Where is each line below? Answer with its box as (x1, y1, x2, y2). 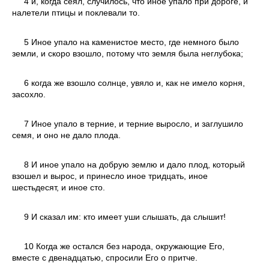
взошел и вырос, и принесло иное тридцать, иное (12, 171, 208, 181)
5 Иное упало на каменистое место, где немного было (24, 37, 239, 47)
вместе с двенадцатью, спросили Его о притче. (12, 252, 198, 262)
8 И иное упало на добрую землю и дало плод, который (24, 159, 245, 169)
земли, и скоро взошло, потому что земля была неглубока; (12, 48, 243, 58)
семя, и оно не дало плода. (12, 130, 121, 140)
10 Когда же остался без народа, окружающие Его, (24, 241, 225, 251)
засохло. (12, 89, 46, 99)
